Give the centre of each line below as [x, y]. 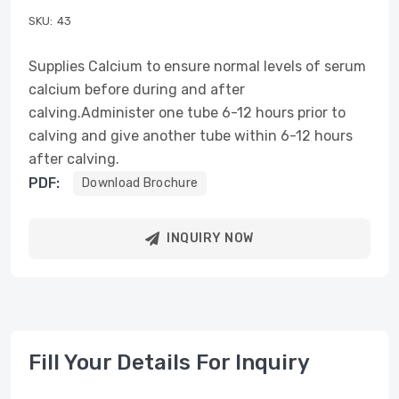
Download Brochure [140, 183]
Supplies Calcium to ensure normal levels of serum [197, 66]
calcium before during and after [137, 90]
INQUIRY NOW [210, 238]
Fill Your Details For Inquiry [169, 362]
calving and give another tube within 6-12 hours [191, 136]
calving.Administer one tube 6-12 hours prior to [187, 113]
